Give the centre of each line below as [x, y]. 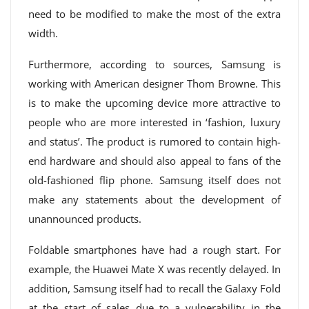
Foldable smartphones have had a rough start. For [154, 250]
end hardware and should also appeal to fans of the [154, 161]
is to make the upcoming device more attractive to [154, 103]
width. [43, 33]
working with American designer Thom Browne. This [154, 83]
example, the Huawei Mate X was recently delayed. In [154, 269]
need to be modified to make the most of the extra [154, 14]
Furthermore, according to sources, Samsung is [154, 64]
